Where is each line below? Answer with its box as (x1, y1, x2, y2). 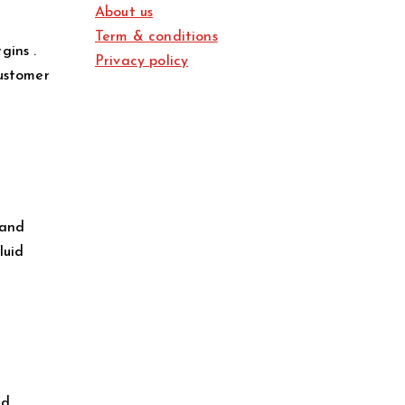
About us (95, 5, 154, 21)
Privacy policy (95, 54, 189, 70)
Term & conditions (95, 30, 218, 45)
